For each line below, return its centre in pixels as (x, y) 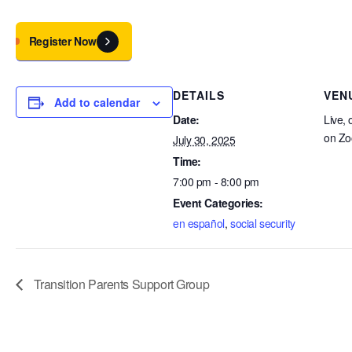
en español (199, 224)
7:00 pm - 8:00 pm (216, 182)
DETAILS (199, 95)
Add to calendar (97, 103)
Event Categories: (218, 203)
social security (263, 224)
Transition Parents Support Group (120, 284)
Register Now (62, 40)
